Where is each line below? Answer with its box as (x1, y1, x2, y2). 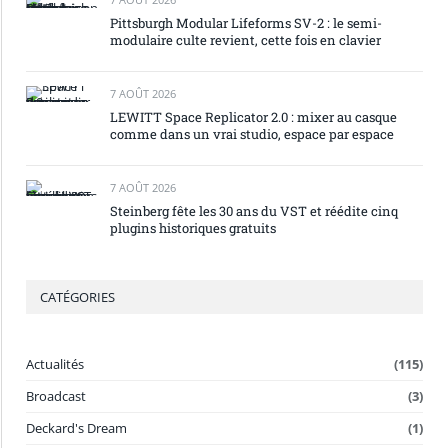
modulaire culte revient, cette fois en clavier (110, 31, 381, 49)
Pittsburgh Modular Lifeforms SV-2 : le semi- (110, 14, 382, 32)
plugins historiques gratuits (110, 219, 276, 237)
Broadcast (26, 387, 86, 405)
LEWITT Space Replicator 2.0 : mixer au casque (110, 108, 397, 126)
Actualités (26, 355, 84, 373)
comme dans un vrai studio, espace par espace (110, 125, 394, 143)
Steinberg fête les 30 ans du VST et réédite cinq (110, 202, 398, 220)
